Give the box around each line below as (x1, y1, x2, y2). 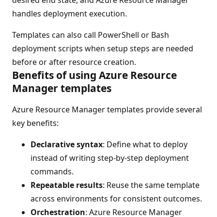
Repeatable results (31, 180, 103, 191)
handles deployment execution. (12, 8, 127, 19)
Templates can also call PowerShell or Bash (12, 30, 169, 41)
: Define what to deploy (103, 139, 187, 150)
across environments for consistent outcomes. (31, 193, 202, 204)
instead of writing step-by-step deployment (31, 153, 189, 164)
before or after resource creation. (12, 57, 136, 68)
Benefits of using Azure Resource (12, 68, 177, 82)
